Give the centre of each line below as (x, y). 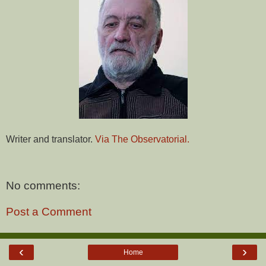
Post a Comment (49, 211)
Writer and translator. (50, 139)
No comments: (43, 186)
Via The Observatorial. (142, 139)
